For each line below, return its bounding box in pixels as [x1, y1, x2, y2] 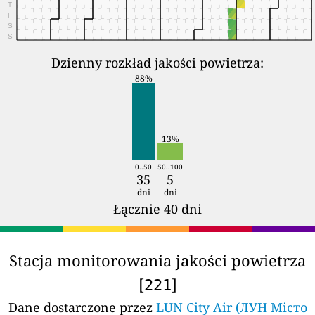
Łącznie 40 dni [113, 200, 202, 217]
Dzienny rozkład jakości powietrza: [51, 53, 264, 71]
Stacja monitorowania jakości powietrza [9, 250, 306, 271]
